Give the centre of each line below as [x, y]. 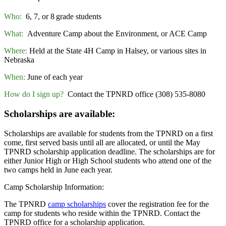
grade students [79, 17]
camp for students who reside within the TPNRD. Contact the [102, 213]
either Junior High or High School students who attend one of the [108, 160]
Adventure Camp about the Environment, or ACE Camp [115, 34]
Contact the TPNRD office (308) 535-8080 [134, 94]
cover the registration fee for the [157, 204]
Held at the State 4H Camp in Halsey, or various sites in [117, 51]
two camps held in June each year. [58, 169]
